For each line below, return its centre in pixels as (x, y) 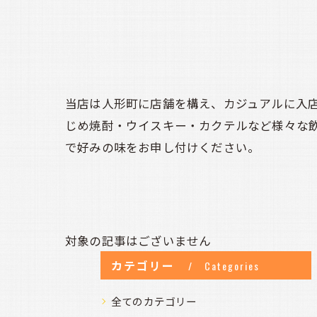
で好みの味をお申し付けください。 (163, 147)
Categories (232, 266)
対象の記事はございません (138, 240)
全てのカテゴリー (154, 301)
